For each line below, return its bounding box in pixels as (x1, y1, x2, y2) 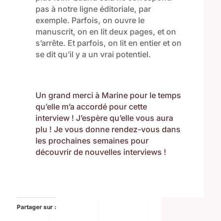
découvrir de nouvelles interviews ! (35, 147, 166, 157)
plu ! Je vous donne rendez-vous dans (35, 124, 181, 135)
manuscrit (35, 27, 73, 37)
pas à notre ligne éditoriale (35, 4, 134, 14)
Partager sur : (16, 203, 56, 211)
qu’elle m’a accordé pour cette (35, 102, 147, 112)
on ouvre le (100, 15, 145, 26)
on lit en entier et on (106, 38, 182, 48)
